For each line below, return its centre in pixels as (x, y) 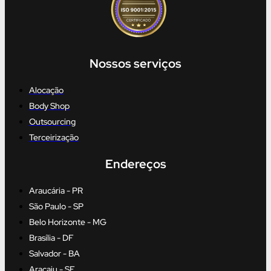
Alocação (46, 90)
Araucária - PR (56, 190)
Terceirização (54, 137)
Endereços (135, 164)
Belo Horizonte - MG (68, 222)
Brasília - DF (51, 237)
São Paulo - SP (56, 206)
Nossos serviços (135, 63)
